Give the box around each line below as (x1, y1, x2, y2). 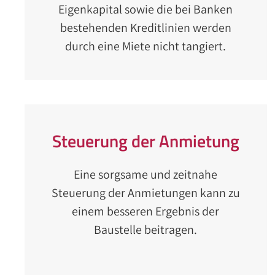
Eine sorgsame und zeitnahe (74, 166, 218, 182)
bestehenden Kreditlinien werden (60, 20, 231, 36)
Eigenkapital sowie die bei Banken (58, 1, 233, 17)
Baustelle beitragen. (94, 222, 198, 238)
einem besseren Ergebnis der (72, 203, 220, 219)
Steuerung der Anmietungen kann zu (51, 185, 240, 201)
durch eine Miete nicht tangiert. (65, 38, 227, 54)
